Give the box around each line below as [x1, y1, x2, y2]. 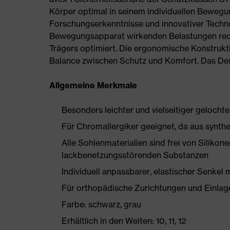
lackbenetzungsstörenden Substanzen [62, 150, 208, 160]
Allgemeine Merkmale [49, 80, 137, 90]
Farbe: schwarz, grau [62, 199, 141, 209]
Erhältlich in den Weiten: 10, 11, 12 [62, 216, 186, 226]
